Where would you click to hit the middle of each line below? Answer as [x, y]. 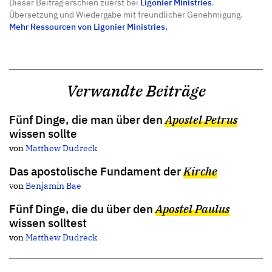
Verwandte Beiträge [136, 91]
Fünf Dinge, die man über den [87, 120]
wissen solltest [48, 223]
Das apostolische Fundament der [96, 171]
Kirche [200, 171]
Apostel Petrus [201, 120]
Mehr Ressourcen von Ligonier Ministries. [88, 27]
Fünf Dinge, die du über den [82, 209]
